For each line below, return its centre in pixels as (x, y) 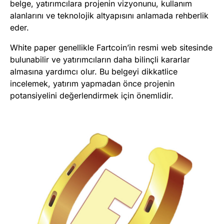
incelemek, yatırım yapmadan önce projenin (92, 83)
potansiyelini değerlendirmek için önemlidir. (92, 95)
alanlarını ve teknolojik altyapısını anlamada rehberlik (109, 15)
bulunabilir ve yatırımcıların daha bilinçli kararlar (100, 59)
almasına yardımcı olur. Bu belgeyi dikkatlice (94, 71)
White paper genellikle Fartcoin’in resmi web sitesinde (111, 47)
